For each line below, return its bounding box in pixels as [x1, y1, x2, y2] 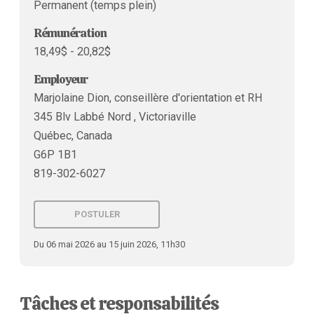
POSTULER [74, 209, 120, 220]
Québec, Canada [34, 129, 112, 143]
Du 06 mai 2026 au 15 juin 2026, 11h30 [34, 239, 185, 250]
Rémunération [34, 25, 107, 41]
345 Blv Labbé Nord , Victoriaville [34, 110, 196, 124]
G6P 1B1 [34, 148, 77, 162]
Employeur [34, 71, 88, 87]
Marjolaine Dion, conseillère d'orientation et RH [34, 91, 262, 105]
